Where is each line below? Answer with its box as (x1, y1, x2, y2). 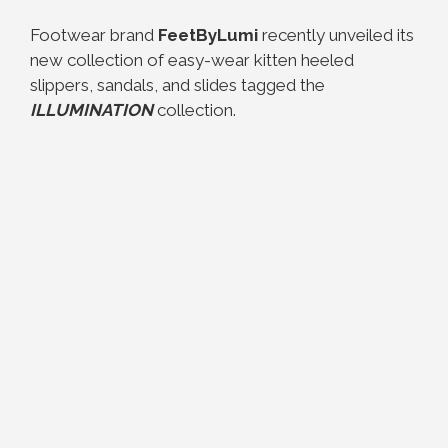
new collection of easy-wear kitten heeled (30, 50, 354, 70)
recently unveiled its (258, 25, 414, 45)
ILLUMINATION (30, 100, 153, 120)
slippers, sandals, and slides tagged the (30, 75, 325, 95)
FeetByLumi (154, 25, 258, 45)
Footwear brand (30, 25, 154, 45)
